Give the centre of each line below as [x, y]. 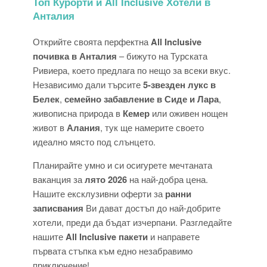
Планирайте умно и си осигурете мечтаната [122, 164]
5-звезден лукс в [179, 85]
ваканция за [59, 179]
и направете [174, 236]
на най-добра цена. [167, 179]
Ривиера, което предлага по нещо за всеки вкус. [132, 70]
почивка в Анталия [75, 56]
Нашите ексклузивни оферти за [99, 193]
